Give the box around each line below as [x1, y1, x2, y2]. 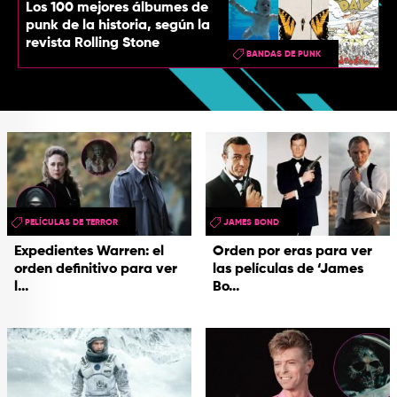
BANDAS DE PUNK [245, 49, 321, 58]
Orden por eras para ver [213, 244, 372, 259]
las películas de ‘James [213, 261, 363, 276]
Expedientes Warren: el [14, 244, 164, 259]
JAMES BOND [223, 217, 279, 227]
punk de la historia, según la [26, 18, 210, 33]
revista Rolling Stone [26, 35, 160, 51]
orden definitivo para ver [14, 261, 177, 276]
